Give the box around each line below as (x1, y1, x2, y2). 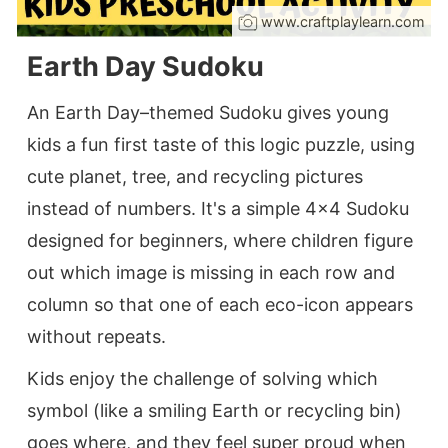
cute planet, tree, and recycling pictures (27, 165, 363, 187)
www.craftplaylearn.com (261, 12, 425, 30)
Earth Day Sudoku (27, 49, 264, 83)
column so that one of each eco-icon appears (27, 293, 413, 315)
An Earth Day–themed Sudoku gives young (27, 101, 389, 123)
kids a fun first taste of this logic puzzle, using (27, 133, 415, 155)
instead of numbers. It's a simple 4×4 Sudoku (27, 197, 409, 219)
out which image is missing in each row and (27, 261, 395, 283)
